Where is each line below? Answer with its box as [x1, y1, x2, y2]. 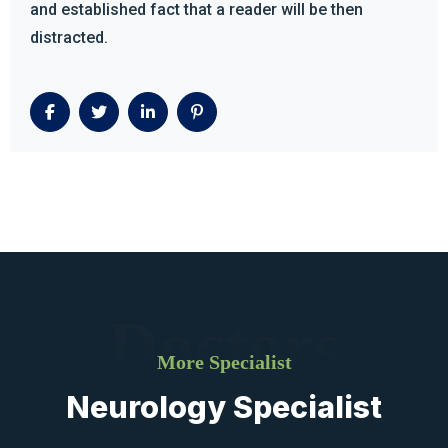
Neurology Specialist [66, 388, 382, 425]
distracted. [30, 27, 108, 47]
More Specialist [156, 350, 292, 373]
